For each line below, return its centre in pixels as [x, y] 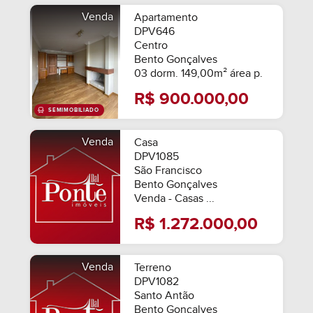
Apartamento [166, 18]
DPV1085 [157, 157]
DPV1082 [157, 282]
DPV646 [155, 32]
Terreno [153, 268]
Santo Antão [165, 296]
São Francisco [168, 171]
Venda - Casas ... [175, 199]
